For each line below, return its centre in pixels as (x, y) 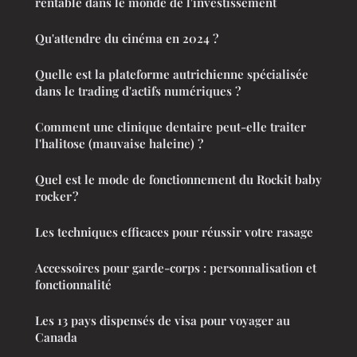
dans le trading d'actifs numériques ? (138, 90)
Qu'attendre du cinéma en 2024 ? (127, 38)
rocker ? (57, 196)
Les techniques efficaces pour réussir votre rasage (174, 231)
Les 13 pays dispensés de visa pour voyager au (163, 320)
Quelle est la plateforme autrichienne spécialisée (172, 74)
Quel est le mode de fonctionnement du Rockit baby (178, 179)
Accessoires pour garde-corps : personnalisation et (176, 267)
